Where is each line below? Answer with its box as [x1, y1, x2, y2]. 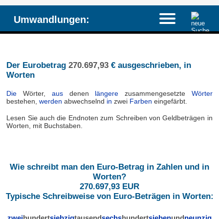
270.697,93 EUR [80, 181, 139, 191]
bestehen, [6, 97, 40, 106]
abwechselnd [62, 97, 107, 106]
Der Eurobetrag [6, 61, 68, 70]
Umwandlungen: [13, 13, 89, 25]
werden [39, 97, 63, 106]
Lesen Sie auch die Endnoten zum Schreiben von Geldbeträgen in [6, 113, 213, 122]
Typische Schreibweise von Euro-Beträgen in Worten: [5, 191, 214, 201]
